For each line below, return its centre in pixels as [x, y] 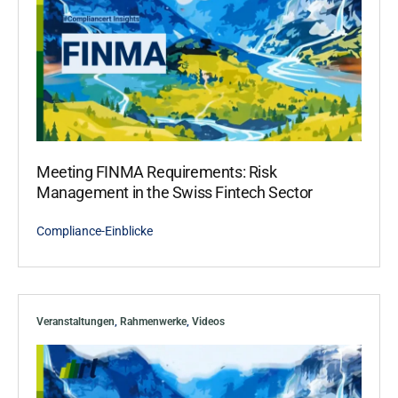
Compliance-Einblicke [95, 231]
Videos [208, 321]
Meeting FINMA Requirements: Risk [157, 171]
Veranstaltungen [76, 321]
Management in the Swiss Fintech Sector [175, 192]
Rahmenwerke [153, 321]
